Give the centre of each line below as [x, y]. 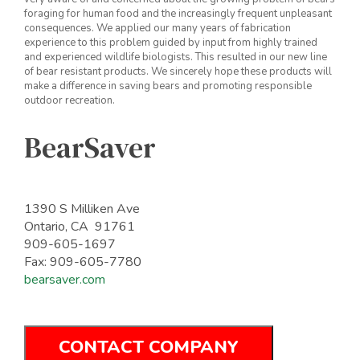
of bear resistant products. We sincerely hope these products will [178, 72]
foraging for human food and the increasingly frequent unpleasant [178, 14]
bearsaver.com [65, 280]
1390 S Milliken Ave [82, 209]
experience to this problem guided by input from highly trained [171, 43]
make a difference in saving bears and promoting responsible [168, 86]
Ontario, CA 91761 [80, 227]
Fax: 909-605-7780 [83, 262]
